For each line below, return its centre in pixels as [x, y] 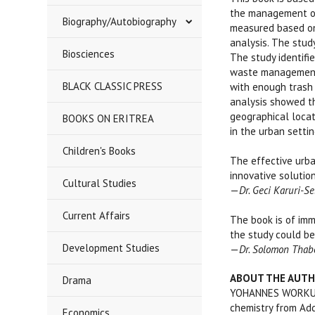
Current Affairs [97, 216]
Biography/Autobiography [120, 21]
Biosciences [89, 54]
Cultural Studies [100, 183]
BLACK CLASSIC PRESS [113, 86]
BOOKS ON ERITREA [109, 118]
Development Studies [111, 248]
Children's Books [99, 151]
